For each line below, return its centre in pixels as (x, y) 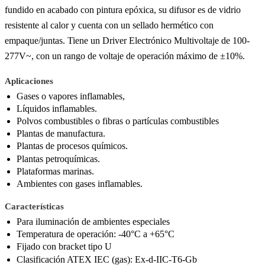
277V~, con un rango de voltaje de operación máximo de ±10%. (125, 56)
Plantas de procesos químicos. (72, 146)
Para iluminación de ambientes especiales (93, 222)
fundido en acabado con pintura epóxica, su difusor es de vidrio (123, 9)
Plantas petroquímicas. (58, 159)
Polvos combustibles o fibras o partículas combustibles (118, 121)
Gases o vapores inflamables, (71, 96)
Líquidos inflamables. (57, 108)
